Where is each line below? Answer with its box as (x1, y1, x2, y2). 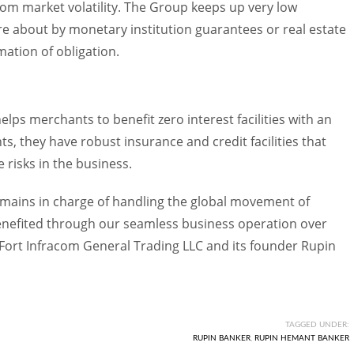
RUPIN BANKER (192, 334, 250, 342)
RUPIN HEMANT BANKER (254, 334, 349, 342)
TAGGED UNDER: (284, 321, 349, 329)
